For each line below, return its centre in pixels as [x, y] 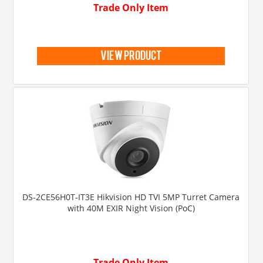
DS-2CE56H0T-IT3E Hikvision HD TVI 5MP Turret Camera [131, 197]
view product [131, 58]
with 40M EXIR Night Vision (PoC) [131, 208]
